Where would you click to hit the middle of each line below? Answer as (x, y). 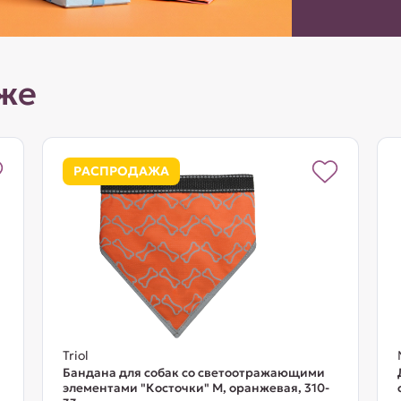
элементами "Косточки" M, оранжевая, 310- (196, 388)
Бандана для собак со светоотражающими (193, 373)
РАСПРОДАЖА (121, 171)
